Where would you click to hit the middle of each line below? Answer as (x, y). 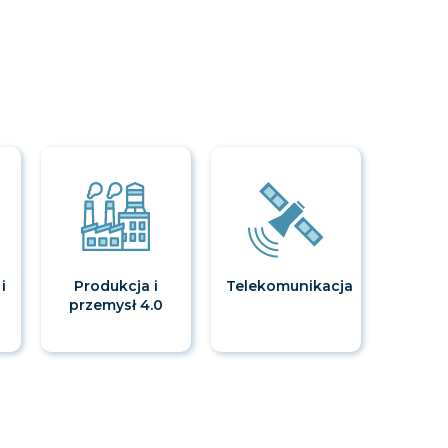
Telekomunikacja (289, 286)
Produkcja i (116, 286)
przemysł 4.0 (116, 305)
